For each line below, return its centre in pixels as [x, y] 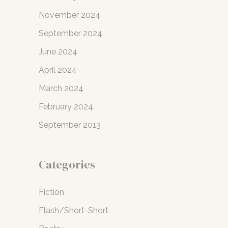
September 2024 [70, 33]
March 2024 [61, 88]
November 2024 [69, 15]
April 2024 [58, 70]
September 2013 [70, 125]
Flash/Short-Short [74, 210]
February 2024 [66, 106]
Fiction [51, 192]
